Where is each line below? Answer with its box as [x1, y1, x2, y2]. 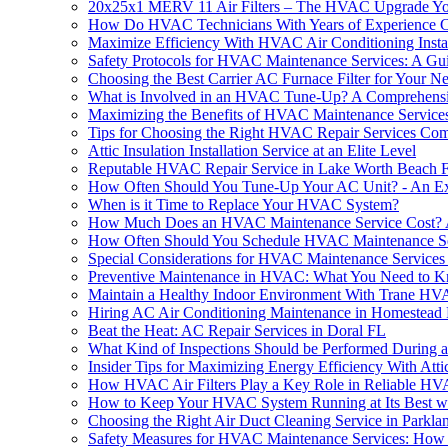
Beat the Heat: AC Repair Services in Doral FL [88, 321, 386, 339]
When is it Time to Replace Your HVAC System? [88, 195, 399, 213]
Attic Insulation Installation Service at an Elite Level [88, 141, 416, 159]
